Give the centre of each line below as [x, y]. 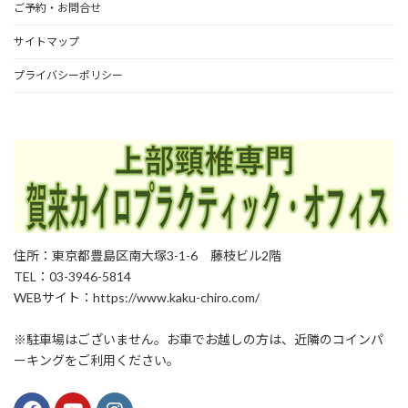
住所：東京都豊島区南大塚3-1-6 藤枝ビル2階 [148, 255]
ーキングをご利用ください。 [97, 360]
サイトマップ [46, 41]
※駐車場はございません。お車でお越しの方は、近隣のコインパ [199, 339]
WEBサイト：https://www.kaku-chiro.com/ [137, 297]
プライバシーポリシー [68, 75]
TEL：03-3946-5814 [72, 276]
